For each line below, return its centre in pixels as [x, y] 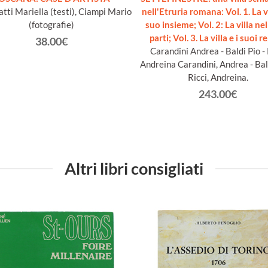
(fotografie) [51, 25]
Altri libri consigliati [134, 169]
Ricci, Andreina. [218, 77]
